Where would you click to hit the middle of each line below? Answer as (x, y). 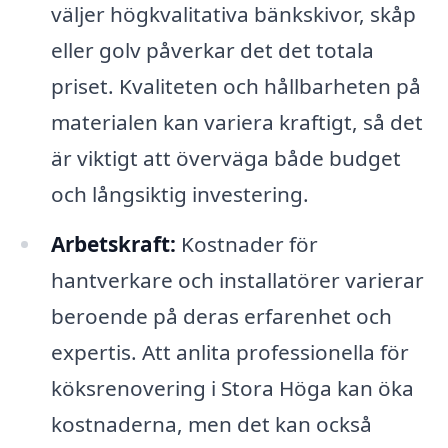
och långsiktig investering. (179, 193)
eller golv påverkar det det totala (212, 49)
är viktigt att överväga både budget (225, 157)
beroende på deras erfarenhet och (221, 315)
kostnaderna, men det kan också (211, 423)
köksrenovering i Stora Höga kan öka (232, 387)
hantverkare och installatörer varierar (237, 279)
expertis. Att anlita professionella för (229, 351)
